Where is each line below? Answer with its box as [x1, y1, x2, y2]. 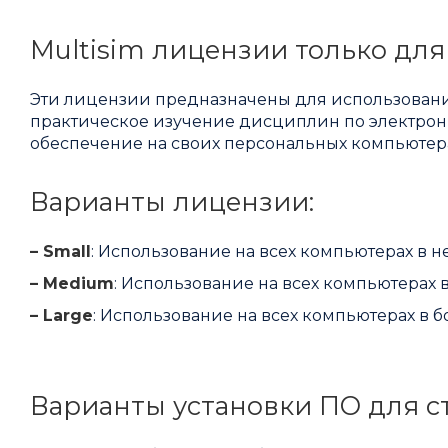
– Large [30, 306, 93, 326]
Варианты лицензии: [30, 186, 314, 218]
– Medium [30, 274, 114, 294]
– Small [30, 242, 91, 262]
